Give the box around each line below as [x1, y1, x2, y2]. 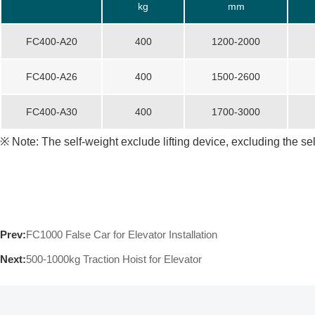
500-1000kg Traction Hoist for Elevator [26, 253, 202, 265]
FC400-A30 [25, 106, 77, 117]
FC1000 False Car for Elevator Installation [26, 229, 217, 240]
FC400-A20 [25, 36, 77, 47]
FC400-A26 [25, 71, 77, 82]
